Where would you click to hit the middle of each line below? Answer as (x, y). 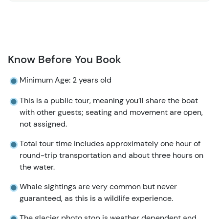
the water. (37, 167)
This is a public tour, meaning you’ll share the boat (109, 101)
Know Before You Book (65, 59)
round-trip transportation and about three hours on (111, 155)
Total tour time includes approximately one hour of (110, 144)
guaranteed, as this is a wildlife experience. (96, 198)
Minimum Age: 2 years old (66, 80)
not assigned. (43, 124)
